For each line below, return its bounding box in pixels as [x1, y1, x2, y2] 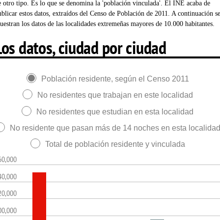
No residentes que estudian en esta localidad [36, 107, 193, 116]
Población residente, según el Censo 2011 [41, 75, 189, 83]
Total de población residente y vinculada [45, 140, 185, 148]
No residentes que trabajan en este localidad [37, 91, 193, 100]
